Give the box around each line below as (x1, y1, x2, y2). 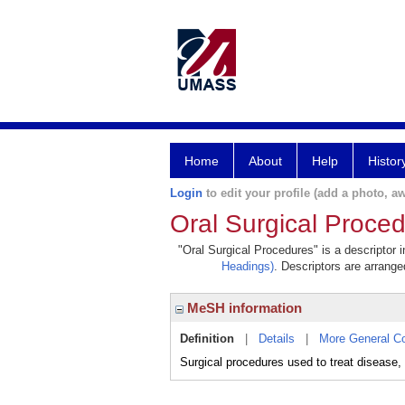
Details (259, 332, 295, 345)
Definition (180, 332, 234, 345)
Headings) (221, 259, 274, 273)
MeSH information (184, 300, 302, 316)
